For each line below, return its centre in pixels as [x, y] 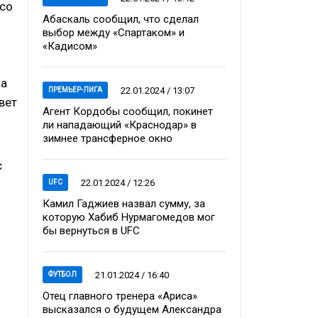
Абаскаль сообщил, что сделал [121, 19]
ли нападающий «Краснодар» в [120, 125]
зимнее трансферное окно [108, 138]
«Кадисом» [70, 46]
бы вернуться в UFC [91, 231]
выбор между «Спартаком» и [114, 33]
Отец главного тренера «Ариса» [120, 296]
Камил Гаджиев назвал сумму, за [124, 204]
